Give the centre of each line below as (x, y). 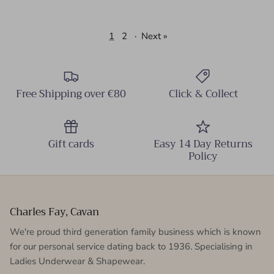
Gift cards (71, 144)
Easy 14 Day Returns (203, 144)
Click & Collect (203, 94)
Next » (154, 36)
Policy (203, 157)
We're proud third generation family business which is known (135, 232)
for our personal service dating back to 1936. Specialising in (131, 247)
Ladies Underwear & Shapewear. (77, 261)
